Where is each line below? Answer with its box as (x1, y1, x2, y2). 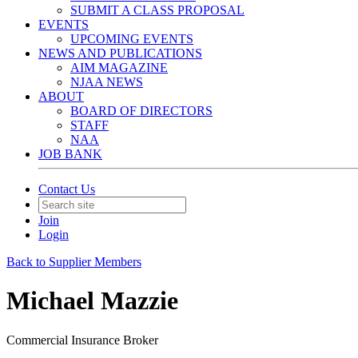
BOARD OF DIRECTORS (70, 104, 213, 117)
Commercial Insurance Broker (6, 332, 158, 347)
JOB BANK (38, 147, 102, 161)
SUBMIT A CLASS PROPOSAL (70, 3, 245, 17)
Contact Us (38, 182, 95, 196)
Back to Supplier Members (6, 255, 141, 268)
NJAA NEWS (70, 75, 143, 89)
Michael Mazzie (6, 286, 178, 316)
